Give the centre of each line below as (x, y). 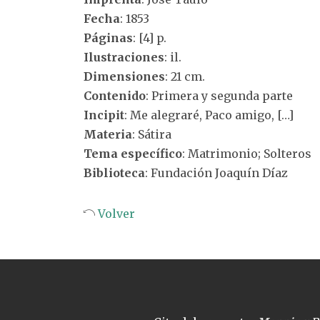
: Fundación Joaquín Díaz (216, 173)
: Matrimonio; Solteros (247, 154)
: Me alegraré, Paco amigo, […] (209, 115)
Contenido (115, 96)
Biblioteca (114, 173)
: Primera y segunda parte (219, 96)
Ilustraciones (124, 57)
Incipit (104, 115)
